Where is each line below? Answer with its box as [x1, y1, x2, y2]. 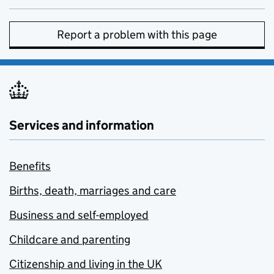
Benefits [9, 159, 51, 174]
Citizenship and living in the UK [9, 257, 162, 272]
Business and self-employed [9, 208, 149, 223]
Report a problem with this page [57, 28, 217, 42]
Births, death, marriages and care [9, 183, 176, 198]
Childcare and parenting [9, 232, 130, 247]
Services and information [9, 117, 154, 134]
